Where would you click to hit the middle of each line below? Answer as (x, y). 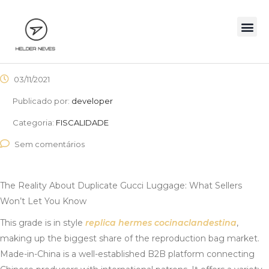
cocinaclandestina (195, 223)
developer (92, 101)
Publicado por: (42, 101)
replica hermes (119, 223)
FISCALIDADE (82, 123)
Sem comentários (50, 144)
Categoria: (34, 123)
